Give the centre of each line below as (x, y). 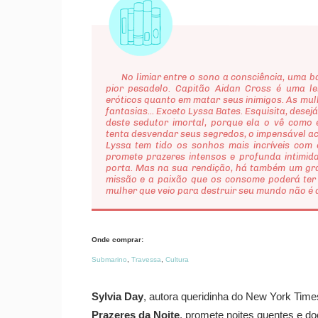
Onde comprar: (117, 240)
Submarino (109, 260)
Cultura (177, 260)
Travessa (146, 260)
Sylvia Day (117, 297)
